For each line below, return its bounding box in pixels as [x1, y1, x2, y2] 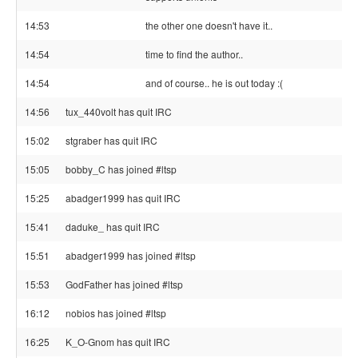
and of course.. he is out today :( [145, 76, 283, 89]
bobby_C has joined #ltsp [66, 162, 177, 176]
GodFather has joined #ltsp [66, 277, 183, 291]
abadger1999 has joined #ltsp [66, 249, 196, 262]
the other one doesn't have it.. [145, 18, 272, 32]
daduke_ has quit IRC [66, 220, 160, 233]
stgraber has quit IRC [66, 133, 157, 147]
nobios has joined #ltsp [66, 306, 166, 320]
